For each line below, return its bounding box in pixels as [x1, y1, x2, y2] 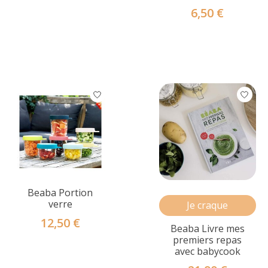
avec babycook [174, 244, 240, 258]
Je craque [187, 198, 229, 212]
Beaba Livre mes [170, 221, 245, 235]
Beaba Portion [28, 185, 93, 199]
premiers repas [173, 233, 242, 246]
